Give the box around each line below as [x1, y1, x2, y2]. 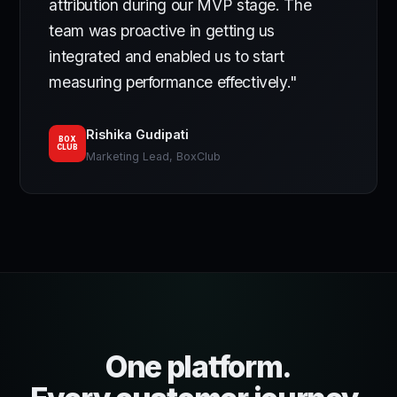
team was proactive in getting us [49, 21, 276, 41]
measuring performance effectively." [49, 73, 298, 92]
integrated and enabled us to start [49, 47, 284, 66]
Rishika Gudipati [86, 127, 190, 143]
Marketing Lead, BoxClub [86, 149, 222, 163]
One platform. [105, 347, 292, 385]
